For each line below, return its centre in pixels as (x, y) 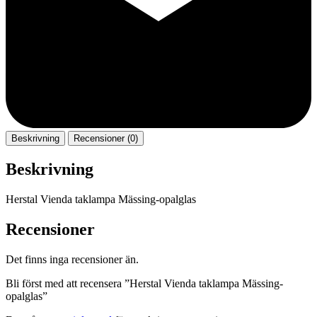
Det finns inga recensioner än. (72, 259)
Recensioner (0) (106, 139)
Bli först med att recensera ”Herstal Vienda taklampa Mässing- (144, 283)
